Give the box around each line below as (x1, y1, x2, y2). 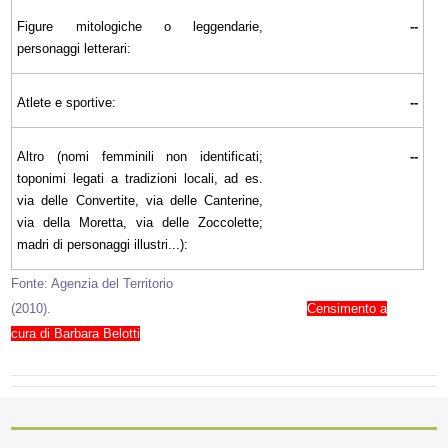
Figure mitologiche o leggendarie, (17, 18, 264, 34)
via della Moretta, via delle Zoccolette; (17, 214, 264, 230)
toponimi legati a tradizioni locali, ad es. (17, 170, 264, 186)
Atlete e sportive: (17, 94, 117, 110)
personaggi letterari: (17, 40, 132, 56)
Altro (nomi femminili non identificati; (17, 148, 264, 164)
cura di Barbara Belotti (11, 325, 141, 341)
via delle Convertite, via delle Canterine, (17, 192, 264, 208)
